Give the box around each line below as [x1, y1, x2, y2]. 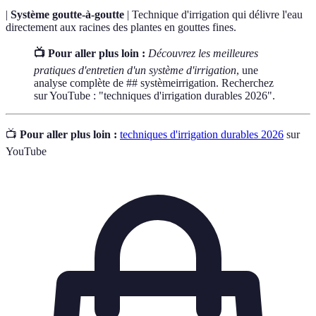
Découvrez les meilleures [148, 47, 258, 60]
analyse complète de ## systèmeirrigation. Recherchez [34, 77, 274, 90]
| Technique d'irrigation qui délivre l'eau [124, 8, 303, 21]
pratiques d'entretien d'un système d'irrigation [34, 64, 236, 77]
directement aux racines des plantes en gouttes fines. [6, 21, 236, 34]
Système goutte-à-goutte [11, 8, 124, 21]
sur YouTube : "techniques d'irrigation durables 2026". [34, 90, 275, 102]
